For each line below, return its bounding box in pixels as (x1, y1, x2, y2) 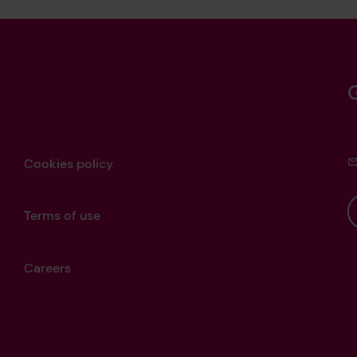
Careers (24, 259, 72, 277)
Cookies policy (24, 155, 114, 172)
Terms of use (24, 207, 101, 225)
